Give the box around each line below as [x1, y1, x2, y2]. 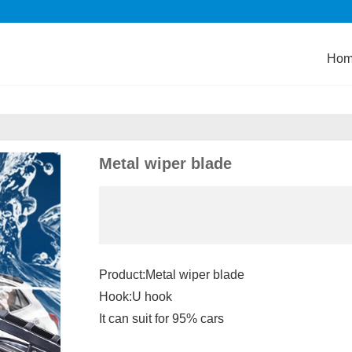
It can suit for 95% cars [98, 312, 224, 325]
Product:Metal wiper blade [98, 268, 244, 281]
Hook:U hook [98, 290, 172, 303]
